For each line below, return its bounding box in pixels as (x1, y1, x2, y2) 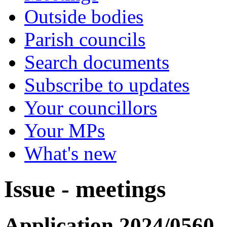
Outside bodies (24, 6, 143, 27)
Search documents (24, 51, 169, 73)
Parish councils (24, 28, 145, 50)
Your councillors (24, 97, 157, 119)
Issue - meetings (4, 176, 166, 203)
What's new (24, 142, 117, 164)
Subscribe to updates (24, 74, 190, 96)
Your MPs (24, 120, 105, 141)
